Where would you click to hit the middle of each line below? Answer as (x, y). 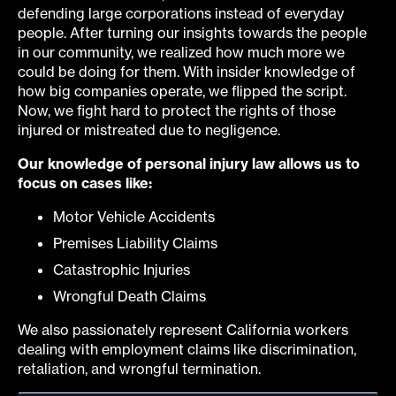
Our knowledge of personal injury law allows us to (189, 163)
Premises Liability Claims (135, 243)
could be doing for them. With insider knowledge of (187, 71)
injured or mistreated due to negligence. (149, 129)
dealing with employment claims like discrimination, (187, 349)
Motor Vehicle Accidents (134, 216)
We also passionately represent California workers (183, 329)
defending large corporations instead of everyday (181, 13)
